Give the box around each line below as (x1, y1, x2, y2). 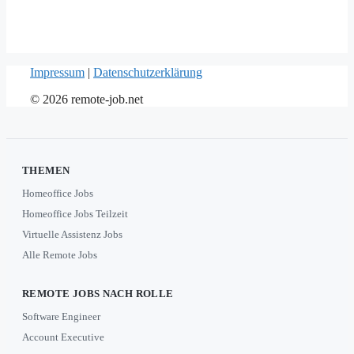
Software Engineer (22, 310, 100, 322)
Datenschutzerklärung (93, 65, 202, 79)
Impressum (30, 65, 85, 79)
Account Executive (22, 330, 104, 343)
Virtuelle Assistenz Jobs (22, 228, 122, 240)
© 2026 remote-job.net (30, 92, 143, 106)
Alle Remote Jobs (22, 248, 97, 261)
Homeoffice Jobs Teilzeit (22, 207, 128, 220)
